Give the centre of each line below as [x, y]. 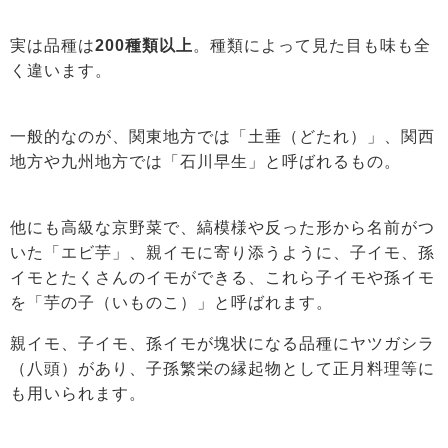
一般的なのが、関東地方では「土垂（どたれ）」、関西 [222, 137]
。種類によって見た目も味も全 [312, 46]
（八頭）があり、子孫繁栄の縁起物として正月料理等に [222, 369]
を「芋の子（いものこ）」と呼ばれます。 [171, 303]
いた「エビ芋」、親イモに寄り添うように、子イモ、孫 [222, 253]
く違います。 [61, 71]
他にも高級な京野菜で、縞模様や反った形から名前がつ [222, 228]
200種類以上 [144, 46]
